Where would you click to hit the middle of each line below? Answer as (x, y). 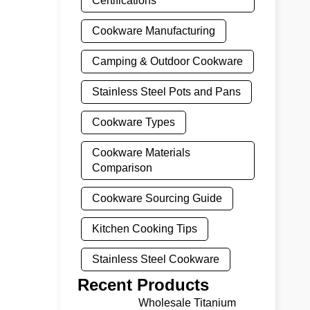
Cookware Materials (141, 153)
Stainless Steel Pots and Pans (166, 92)
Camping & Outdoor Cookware (167, 61)
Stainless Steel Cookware (156, 259)
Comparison (122, 168)
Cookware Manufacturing (154, 31)
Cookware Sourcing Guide (157, 198)
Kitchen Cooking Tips (145, 229)
